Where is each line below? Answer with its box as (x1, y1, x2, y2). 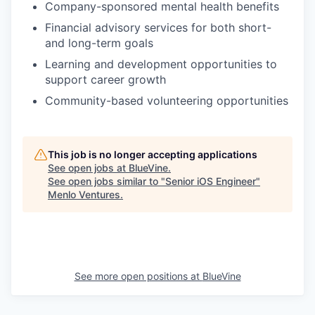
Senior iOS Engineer (165, 175, 256, 187)
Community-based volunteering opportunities (45, 94, 288, 108)
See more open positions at (74, 270, 202, 282)
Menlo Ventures (48, 188, 120, 200)
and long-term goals (45, 36, 153, 50)
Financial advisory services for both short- (45, 20, 271, 34)
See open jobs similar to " (48, 175, 165, 187)
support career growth (45, 72, 166, 86)
